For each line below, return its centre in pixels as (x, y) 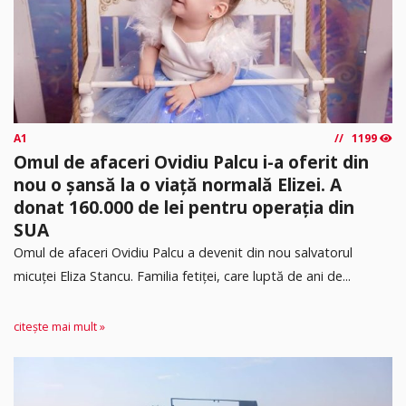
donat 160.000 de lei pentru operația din (184, 207)
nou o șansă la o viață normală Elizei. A (178, 184)
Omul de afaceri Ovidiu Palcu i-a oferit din (191, 161)
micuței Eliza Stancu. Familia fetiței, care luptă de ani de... (182, 275)
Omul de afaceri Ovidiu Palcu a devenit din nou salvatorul (183, 252)
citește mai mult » (59, 327)
